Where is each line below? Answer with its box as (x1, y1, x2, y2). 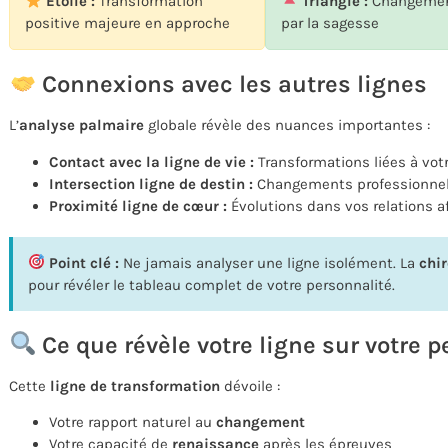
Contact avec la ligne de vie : (49, 152, 254, 171)
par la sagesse (281, 14, 380, 33)
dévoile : (220, 376, 280, 395)
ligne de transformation (50, 376, 220, 395)
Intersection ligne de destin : (49, 174, 253, 193)
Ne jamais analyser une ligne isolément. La (119, 253, 420, 272)
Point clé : (45, 253, 120, 272)
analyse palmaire (19, 116, 144, 135)
